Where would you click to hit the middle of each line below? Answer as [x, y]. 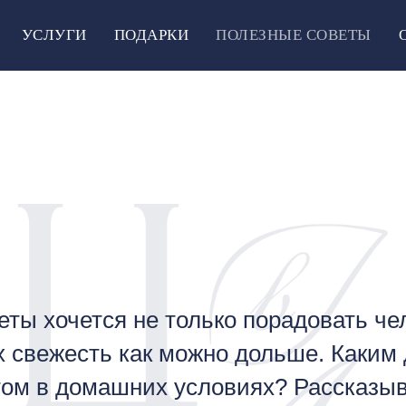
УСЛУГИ [54, 35]
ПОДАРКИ [151, 35]
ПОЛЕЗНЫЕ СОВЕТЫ [294, 35]
